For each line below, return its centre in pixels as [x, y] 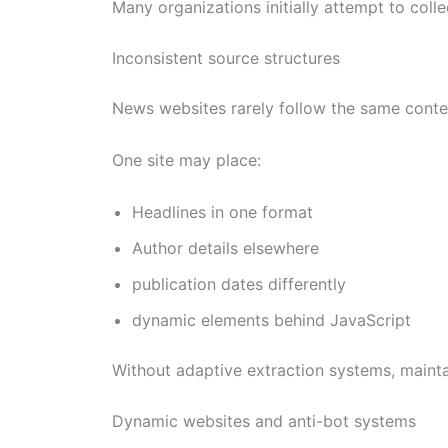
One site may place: [186, 159]
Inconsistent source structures [226, 58]
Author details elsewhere [225, 247]
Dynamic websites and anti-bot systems [264, 421]
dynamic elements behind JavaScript [271, 319]
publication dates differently [239, 283]
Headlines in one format [222, 211]
